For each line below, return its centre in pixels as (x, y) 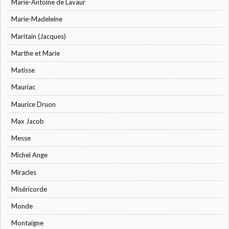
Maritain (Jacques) (39, 36)
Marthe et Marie (36, 53)
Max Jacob (28, 121)
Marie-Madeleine (37, 19)
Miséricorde (29, 189)
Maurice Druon (34, 104)
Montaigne (28, 223)
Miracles (24, 172)
